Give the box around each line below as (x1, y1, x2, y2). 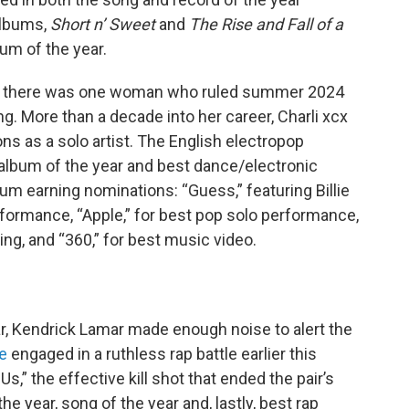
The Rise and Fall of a (189, 15, 343, 34)
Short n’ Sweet (50, 15, 159, 34)
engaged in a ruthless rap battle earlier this (7, 344, 317, 363)
